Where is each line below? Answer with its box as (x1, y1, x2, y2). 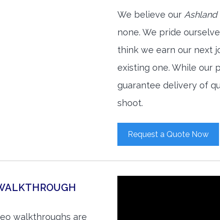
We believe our (117, 9, 184, 20)
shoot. (117, 98, 143, 108)
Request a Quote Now (128, 130, 209, 139)
